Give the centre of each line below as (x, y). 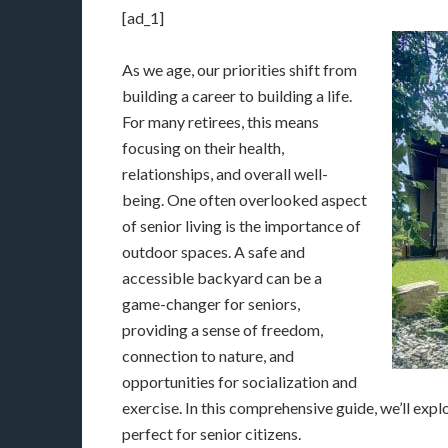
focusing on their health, (203, 147)
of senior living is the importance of (241, 225)
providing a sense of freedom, (222, 329)
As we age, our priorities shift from (239, 69)
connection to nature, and (208, 355)
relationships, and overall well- (225, 173)
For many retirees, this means (220, 121)
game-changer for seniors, (211, 303)
